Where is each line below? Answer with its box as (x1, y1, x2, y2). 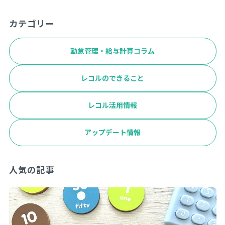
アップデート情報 (84, 128, 141, 138)
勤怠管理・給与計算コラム (70, 47, 155, 56)
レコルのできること (81, 74, 144, 83)
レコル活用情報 (88, 101, 137, 110)
